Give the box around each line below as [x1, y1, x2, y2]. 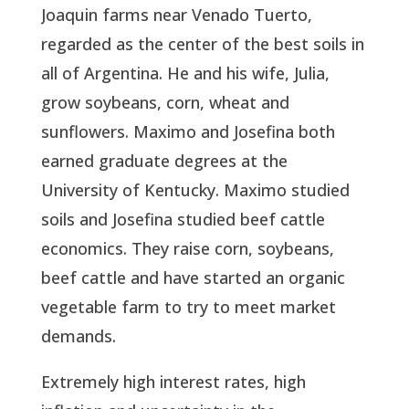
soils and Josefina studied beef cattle [40, 207, 325, 230]
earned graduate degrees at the [40, 149, 288, 172]
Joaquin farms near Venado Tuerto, [40, 3, 312, 26]
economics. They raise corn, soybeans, [40, 236, 334, 259]
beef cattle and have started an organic [40, 266, 345, 288]
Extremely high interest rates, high [40, 370, 306, 393]
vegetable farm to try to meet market [40, 295, 336, 318]
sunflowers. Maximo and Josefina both [40, 120, 335, 142]
